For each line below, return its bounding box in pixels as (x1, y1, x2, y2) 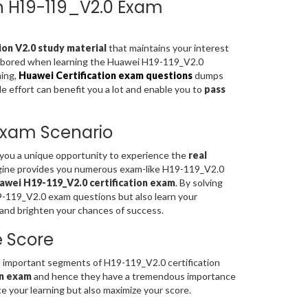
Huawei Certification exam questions (18, 69, 192, 82)
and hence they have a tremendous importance (33, 270, 236, 283)
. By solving (175, 177, 223, 189)
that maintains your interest (106, 42, 229, 54)
